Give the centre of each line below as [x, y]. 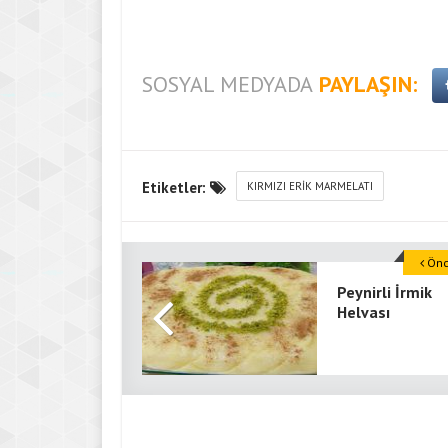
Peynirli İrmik [384, 292]
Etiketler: [176, 187]
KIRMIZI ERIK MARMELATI [310, 186]
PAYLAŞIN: [368, 84]
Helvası [363, 312]
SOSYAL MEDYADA [227, 84]
